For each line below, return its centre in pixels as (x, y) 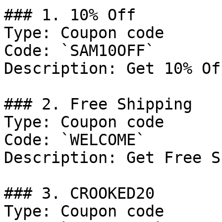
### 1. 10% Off (70, 15)
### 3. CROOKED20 (79, 193)
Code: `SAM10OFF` (79, 51)
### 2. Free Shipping (98, 104)
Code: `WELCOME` (75, 140)
